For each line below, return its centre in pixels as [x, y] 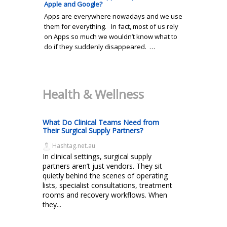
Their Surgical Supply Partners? [93, 130]
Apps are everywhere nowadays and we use [113, 16]
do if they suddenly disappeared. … [100, 46]
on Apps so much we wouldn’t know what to [111, 36]
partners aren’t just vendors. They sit [102, 166]
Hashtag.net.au [73, 145]
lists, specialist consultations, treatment [107, 185]
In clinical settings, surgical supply [97, 156]
